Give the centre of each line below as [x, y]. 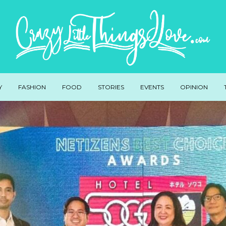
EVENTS [152, 87]
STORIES [111, 87]
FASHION [32, 87]
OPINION [194, 87]
